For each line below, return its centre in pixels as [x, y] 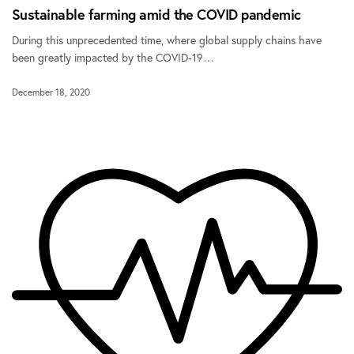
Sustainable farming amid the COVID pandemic [156, 15]
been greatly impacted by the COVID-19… [113, 58]
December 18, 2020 [51, 92]
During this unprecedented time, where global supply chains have [167, 40]
